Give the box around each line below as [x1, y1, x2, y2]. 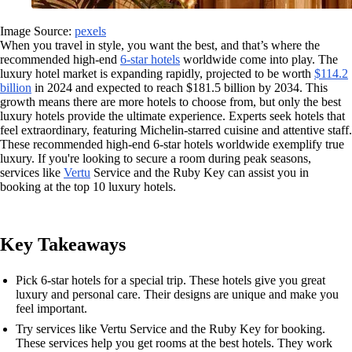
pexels [75, 24, 106, 38]
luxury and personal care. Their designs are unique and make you [16, 288, 339, 301]
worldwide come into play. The [180, 53, 338, 66]
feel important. [16, 302, 87, 315]
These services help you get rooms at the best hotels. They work [16, 336, 332, 350]
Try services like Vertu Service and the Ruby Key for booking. [16, 322, 325, 335]
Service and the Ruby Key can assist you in [90, 166, 309, 179]
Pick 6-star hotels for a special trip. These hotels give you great [16, 273, 325, 287]
